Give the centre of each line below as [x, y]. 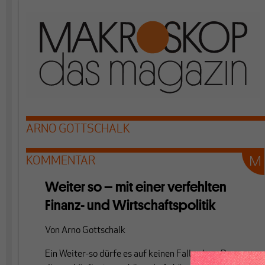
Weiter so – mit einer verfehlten [136, 187]
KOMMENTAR [61, 161]
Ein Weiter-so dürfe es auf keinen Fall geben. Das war [148, 254]
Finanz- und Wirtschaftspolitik [130, 205]
